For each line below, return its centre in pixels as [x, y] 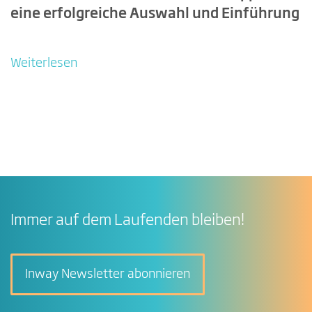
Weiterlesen [44, 63]
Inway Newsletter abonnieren [108, 275]
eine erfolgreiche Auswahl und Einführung [155, 14]
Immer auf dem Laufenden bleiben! [127, 221]
